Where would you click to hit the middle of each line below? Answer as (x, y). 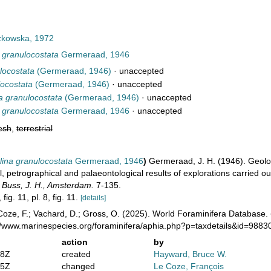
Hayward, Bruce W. (191, 254)
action (74, 242)
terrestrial (34, 128)
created (76, 254)
